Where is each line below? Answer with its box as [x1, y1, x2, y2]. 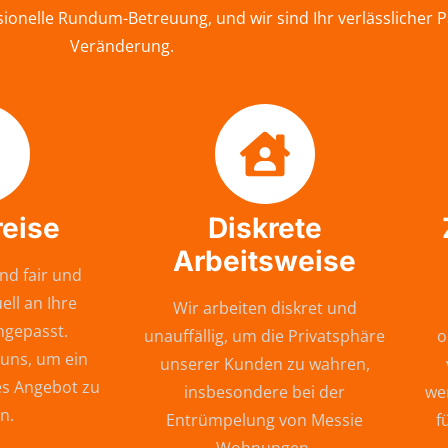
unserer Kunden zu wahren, [159, 353, 370, 376]
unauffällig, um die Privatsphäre [144, 325, 385, 348]
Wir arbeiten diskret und [172, 297, 357, 320]
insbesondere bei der [184, 381, 345, 404]
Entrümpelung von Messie [166, 409, 363, 432]
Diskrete [207, 211, 322, 246]
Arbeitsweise [173, 244, 356, 279]
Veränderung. [70, 34, 174, 57]
